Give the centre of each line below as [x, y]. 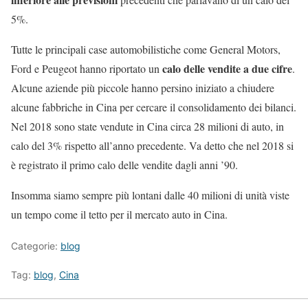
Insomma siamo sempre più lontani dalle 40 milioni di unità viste [150, 195]
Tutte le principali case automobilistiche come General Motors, [146, 49]
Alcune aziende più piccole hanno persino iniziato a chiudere [143, 88]
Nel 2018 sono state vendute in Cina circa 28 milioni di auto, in [147, 126]
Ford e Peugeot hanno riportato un [85, 69]
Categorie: [36, 246]
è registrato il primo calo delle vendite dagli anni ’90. [126, 165]
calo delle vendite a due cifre [226, 69]
